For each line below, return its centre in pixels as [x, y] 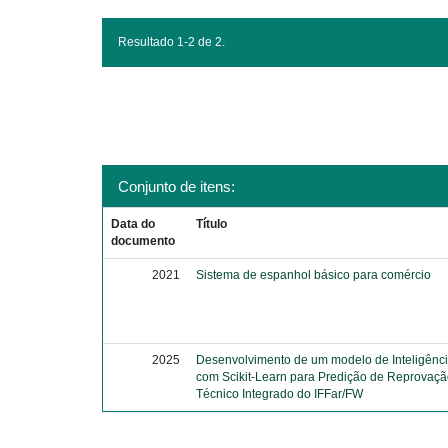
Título [212, 224]
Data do [133, 224]
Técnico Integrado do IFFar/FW [280, 394]
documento [143, 241]
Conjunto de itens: [176, 186]
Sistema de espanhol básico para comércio [314, 275]
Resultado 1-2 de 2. [171, 42]
